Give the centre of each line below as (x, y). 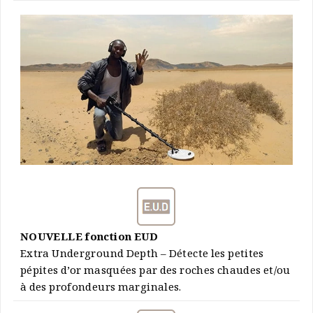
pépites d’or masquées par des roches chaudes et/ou (155, 272)
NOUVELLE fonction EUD (89, 239)
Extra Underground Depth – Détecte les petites (142, 255)
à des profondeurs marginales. (101, 289)
